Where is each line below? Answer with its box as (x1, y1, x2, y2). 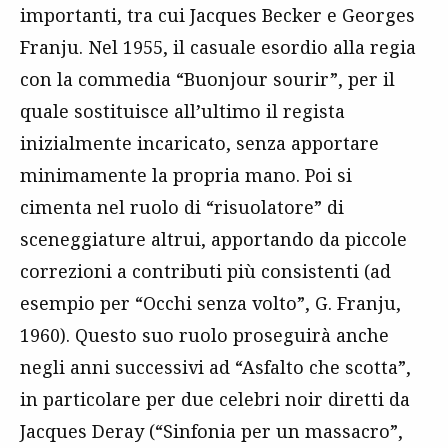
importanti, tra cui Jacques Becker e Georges (20, 3, 415, 28)
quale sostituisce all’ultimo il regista (20, 99, 345, 124)
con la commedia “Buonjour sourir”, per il (20, 67, 395, 92)
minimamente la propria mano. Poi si (20, 163, 352, 188)
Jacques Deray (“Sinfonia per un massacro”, (20, 419, 403, 444)
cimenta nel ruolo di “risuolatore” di (20, 195, 344, 220)
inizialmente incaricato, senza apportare (20, 131, 379, 156)
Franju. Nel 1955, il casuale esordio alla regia (20, 35, 416, 60)
